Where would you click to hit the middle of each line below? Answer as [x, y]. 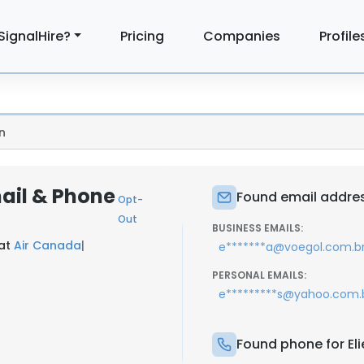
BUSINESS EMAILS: [258, 228]
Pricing [143, 36]
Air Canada [48, 245]
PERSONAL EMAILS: [259, 275]
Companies [242, 36]
